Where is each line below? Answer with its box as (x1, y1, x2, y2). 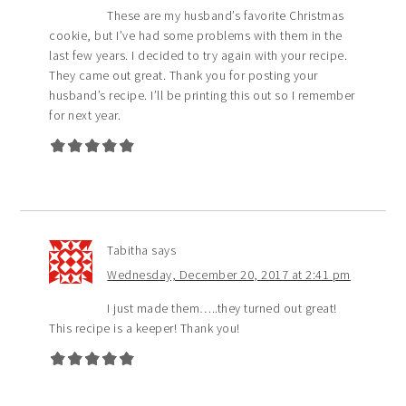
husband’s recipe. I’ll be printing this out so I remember (49, 87, 355, 104)
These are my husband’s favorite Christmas (107, 7, 344, 24)
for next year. (49, 107, 121, 124)
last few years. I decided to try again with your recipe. (49, 47, 348, 64)
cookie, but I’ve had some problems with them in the (49, 27, 343, 44)
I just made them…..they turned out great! (107, 300, 337, 317)
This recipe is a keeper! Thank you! (49, 320, 240, 337)
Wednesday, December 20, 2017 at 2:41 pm (107, 266, 351, 284)
